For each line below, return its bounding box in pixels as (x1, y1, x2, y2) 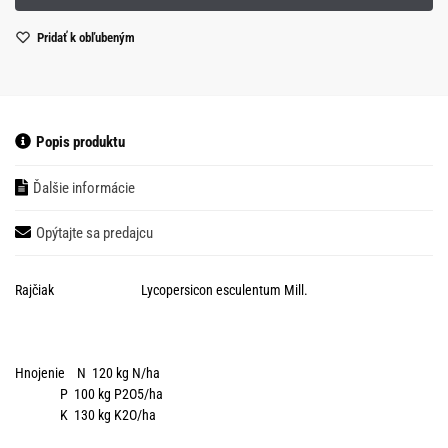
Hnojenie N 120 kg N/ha (15, 364, 160, 381)
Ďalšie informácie (33, 178, 135, 197)
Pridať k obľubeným (37, 30, 135, 46)
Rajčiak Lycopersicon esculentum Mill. (15, 282, 308, 299)
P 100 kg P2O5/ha (15, 385, 163, 402)
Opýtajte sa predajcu (36, 224, 153, 243)
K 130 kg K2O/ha (15, 406, 156, 423)
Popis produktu (36, 133, 125, 152)
